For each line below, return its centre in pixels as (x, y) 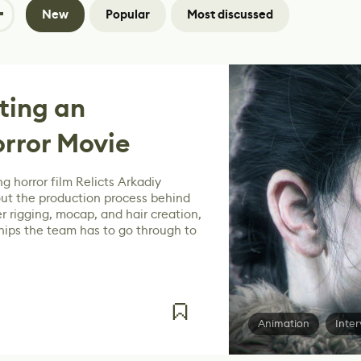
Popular (128, 14)
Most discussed (230, 14)
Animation (284, 324)
